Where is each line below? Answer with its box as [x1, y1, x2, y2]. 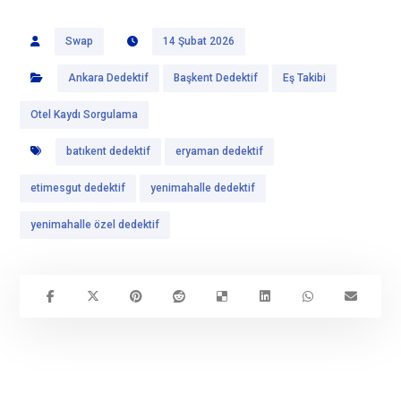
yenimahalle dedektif [150, 182, 256, 195]
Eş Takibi [283, 72, 327, 85]
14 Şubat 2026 [163, 35, 235, 48]
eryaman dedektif [175, 145, 264, 158]
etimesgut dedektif [30, 182, 126, 195]
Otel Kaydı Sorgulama [30, 108, 139, 122]
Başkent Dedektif [174, 72, 259, 85]
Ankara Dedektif [68, 72, 149, 85]
